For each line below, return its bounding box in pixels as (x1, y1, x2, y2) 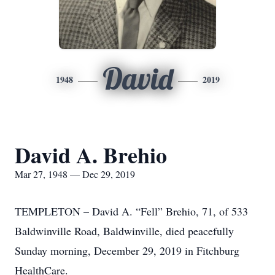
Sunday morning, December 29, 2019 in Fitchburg (15, 243, 239, 258)
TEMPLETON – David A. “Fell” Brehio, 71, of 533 (15, 204, 248, 219)
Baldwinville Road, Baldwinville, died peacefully (15, 223, 234, 238)
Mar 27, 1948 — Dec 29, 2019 (15, 168, 135, 180)
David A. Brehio (15, 139, 167, 171)
